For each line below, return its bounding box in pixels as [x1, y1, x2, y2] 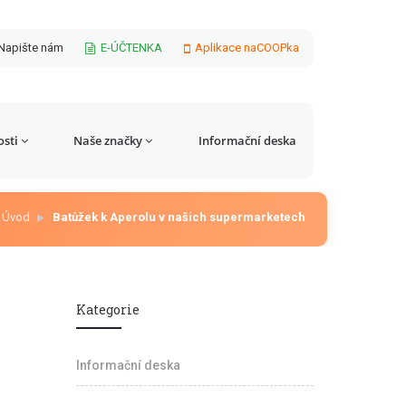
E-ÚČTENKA [101, 41, 162, 54]
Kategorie [75, 301, 140, 318]
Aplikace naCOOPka [195, 41, 299, 54]
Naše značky [73, 132, 143, 149]
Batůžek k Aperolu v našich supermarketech [53, 210, 305, 224]
